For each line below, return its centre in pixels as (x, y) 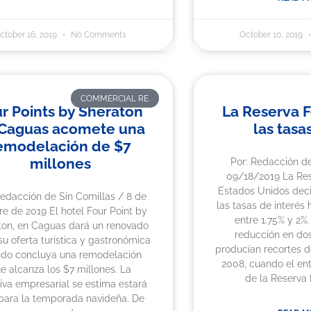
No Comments (98, 35)
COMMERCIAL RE (115, 98)
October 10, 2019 (272, 35)
